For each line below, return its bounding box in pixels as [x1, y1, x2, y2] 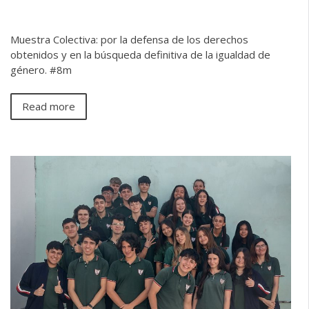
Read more [22, 99, 75, 113]
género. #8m [10, 63, 72, 77]
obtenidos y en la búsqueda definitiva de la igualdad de [10, 48, 270, 62]
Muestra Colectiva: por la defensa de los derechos [10, 32, 248, 47]
